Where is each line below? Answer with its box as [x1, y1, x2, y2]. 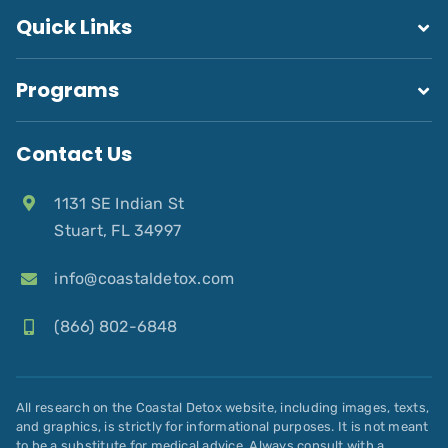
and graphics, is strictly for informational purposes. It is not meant [15, 418, 429, 434]
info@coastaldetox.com [54, 268, 235, 288]
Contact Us [15, 139, 132, 168]
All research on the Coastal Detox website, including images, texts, [15, 399, 430, 415]
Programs [15, 75, 119, 104]
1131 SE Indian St [54, 193, 185, 213]
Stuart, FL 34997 [54, 220, 182, 240]
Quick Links [15, 12, 132, 41]
